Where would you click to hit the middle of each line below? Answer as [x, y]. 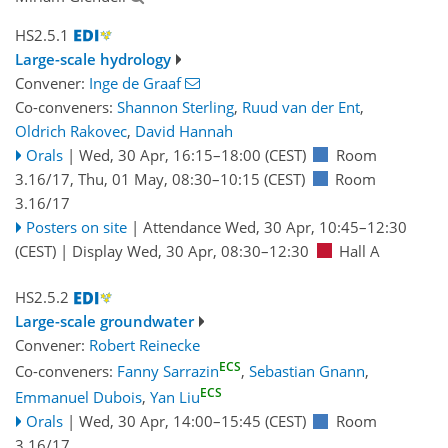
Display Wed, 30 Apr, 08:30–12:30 [190, 250]
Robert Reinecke [144, 345]
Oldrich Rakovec [71, 130]
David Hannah [184, 130]
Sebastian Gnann [307, 371]
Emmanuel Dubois [78, 397]
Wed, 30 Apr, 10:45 [291, 226]
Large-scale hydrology [93, 58]
